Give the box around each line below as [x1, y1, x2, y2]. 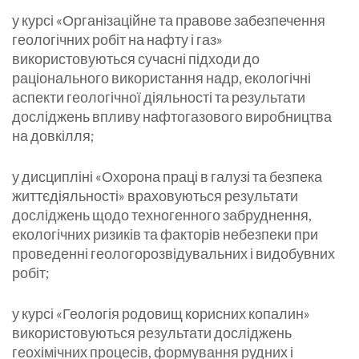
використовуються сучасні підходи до [12, 50, 260, 68]
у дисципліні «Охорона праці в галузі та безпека [12, 167, 322, 186]
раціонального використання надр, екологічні [12, 69, 311, 87]
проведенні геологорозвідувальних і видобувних [12, 244, 335, 263]
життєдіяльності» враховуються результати [12, 187, 298, 205]
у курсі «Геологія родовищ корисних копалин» [12, 305, 310, 323]
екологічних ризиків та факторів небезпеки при [12, 225, 318, 244]
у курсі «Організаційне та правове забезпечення [12, 11, 325, 30]
